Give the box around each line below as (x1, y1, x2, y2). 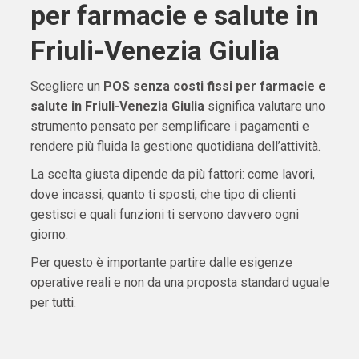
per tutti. (30, 295, 76, 311)
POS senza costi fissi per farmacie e (103, 79, 326, 95)
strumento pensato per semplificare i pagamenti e (30, 119, 309, 135)
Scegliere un (30, 79, 103, 95)
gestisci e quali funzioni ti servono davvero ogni (30, 207, 299, 223)
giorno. (30, 227, 68, 243)
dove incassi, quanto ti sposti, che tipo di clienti (30, 187, 296, 203)
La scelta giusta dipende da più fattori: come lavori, (30, 167, 315, 183)
